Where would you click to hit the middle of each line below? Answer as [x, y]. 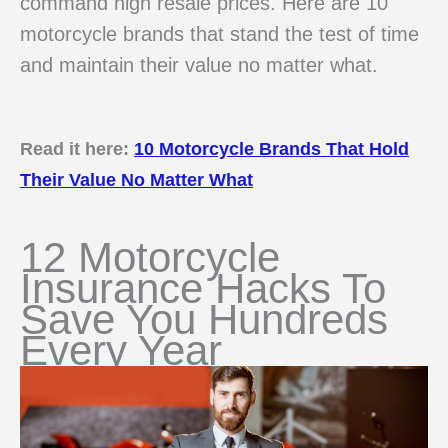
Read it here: [77, 148]
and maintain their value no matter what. [199, 64]
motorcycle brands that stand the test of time [219, 33]
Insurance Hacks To [203, 289]
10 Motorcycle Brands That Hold [271, 148]
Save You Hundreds [204, 320]
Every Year [121, 351]
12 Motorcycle [150, 258]
